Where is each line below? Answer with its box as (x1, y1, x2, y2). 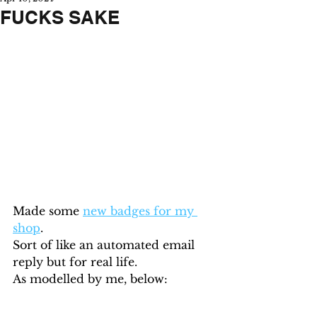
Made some (13, 204, 83, 219)
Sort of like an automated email (13, 238, 198, 253)
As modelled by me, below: (13, 272, 168, 287)
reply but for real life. (13, 255, 137, 270)
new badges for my (83, 204, 197, 219)
